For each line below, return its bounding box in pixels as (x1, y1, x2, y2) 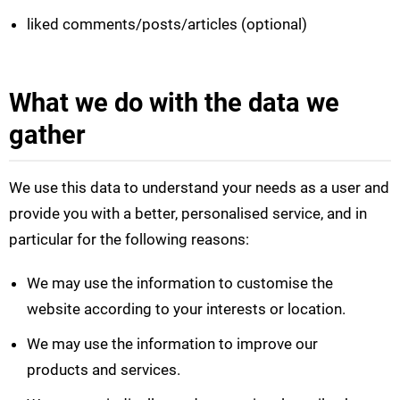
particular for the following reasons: (9, 230, 249, 249)
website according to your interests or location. (27, 300, 346, 319)
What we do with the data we (9, 87, 339, 119)
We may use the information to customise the (27, 274, 333, 293)
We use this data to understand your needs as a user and (9, 179, 389, 197)
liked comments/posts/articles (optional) (27, 15, 307, 34)
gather (9, 120, 86, 151)
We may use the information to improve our (27, 335, 318, 354)
